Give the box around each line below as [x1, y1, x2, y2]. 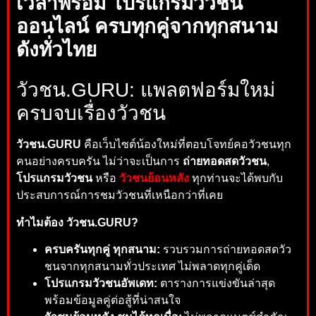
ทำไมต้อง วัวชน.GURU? [16, 216, 138, 229]
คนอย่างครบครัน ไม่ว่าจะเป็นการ [16, 155, 183, 168]
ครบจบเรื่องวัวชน [16, 102, 166, 125]
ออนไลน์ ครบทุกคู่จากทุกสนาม [16, 16, 278, 38]
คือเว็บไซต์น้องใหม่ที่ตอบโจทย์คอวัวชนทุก [81, 138, 291, 151]
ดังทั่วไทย [16, 39, 97, 61]
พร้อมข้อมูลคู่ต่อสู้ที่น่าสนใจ [44, 294, 181, 307]
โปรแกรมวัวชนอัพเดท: [44, 277, 157, 290]
